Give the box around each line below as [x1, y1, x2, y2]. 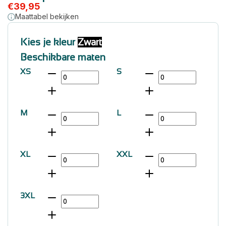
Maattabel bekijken [15, 12, 79, 21]
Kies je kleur [20, 37, 78, 47]
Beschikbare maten [20, 52, 105, 63]
